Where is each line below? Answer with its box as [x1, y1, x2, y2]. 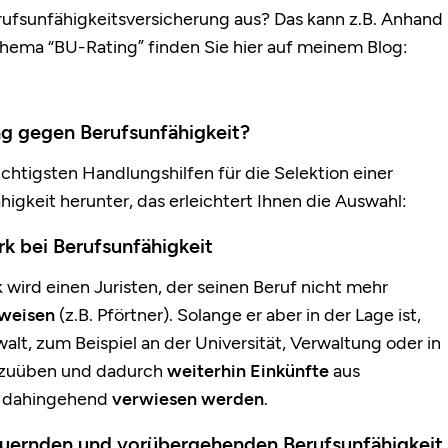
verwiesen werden [112, 388, 264, 411]
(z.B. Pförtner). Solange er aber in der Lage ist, [55, 304, 421, 327]
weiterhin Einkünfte [167, 360, 329, 383]
